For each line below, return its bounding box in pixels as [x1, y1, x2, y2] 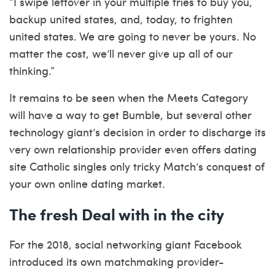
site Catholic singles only [9, 158, 130, 174]
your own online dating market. [9, 176, 165, 191]
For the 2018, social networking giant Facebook [9, 236, 242, 252]
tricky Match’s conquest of [130, 158, 265, 174]
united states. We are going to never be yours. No [9, 28, 256, 44]
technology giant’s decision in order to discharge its [9, 124, 266, 139]
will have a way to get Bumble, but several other [9, 107, 252, 122]
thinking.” [9, 63, 55, 78]
